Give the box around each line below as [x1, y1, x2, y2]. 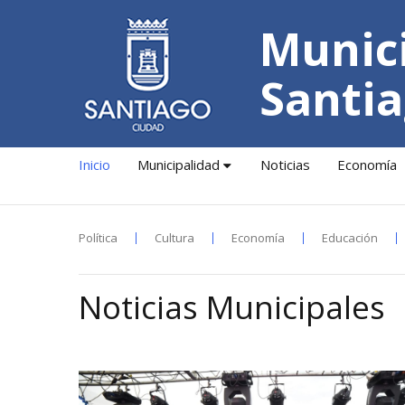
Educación [322, 230, 378, 246]
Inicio [79, 155, 110, 174]
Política [79, 230, 118, 246]
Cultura [155, 230, 194, 246]
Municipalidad [137, 155, 220, 174]
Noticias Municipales [79, 286, 385, 328]
